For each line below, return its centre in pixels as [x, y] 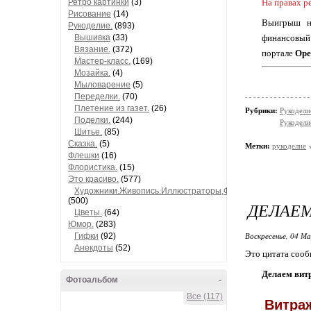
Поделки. [92, 120]
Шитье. [88, 132]
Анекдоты [94, 248]
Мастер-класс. [102, 61]
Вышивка [92, 37]
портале [278, 53]
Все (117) [205, 296]
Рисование [90, 14]
